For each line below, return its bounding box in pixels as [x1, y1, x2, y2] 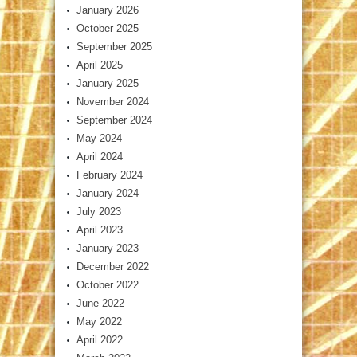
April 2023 [76, 224, 123, 237]
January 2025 [76, 77, 139, 90]
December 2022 [76, 261, 149, 273]
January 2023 [76, 242, 139, 255]
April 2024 [76, 151, 123, 163]
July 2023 [76, 206, 121, 218]
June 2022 [76, 297, 124, 310]
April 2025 [76, 59, 123, 72]
